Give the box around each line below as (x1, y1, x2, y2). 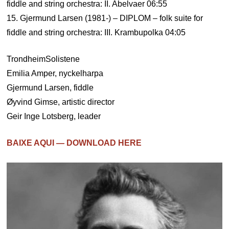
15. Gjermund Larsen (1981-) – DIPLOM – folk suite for (7, 14, 203, 22)
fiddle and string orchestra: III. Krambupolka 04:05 (7, 28, 186, 37)
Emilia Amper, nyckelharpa (7, 69, 104, 78)
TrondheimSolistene (7, 55, 80, 63)
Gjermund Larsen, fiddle (7, 83, 94, 92)
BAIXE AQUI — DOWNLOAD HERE (7, 139, 142, 147)
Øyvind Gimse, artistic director (7, 98, 115, 106)
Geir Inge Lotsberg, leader (7, 112, 101, 121)
